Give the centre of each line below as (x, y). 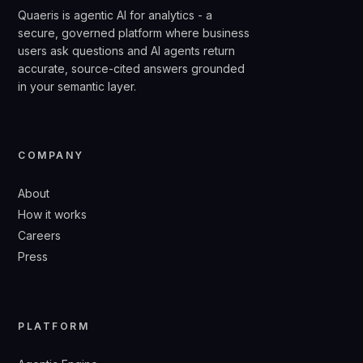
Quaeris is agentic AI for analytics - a (115, 15)
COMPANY (51, 156)
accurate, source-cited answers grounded (132, 69)
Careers (40, 236)
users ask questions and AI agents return (127, 51)
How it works (53, 215)
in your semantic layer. (77, 87)
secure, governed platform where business (134, 33)
